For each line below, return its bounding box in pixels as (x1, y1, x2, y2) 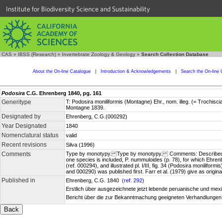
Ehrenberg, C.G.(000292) (66, 113, 127, 119)
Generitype (1, 99, 31, 106)
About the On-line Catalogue (32, 69, 91, 74)
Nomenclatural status (1, 132, 58, 139)
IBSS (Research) (18, 52, 56, 57)
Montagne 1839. (66, 105, 105, 111)
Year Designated (1, 122, 47, 129)
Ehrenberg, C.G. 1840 (66, 177, 122, 183)
